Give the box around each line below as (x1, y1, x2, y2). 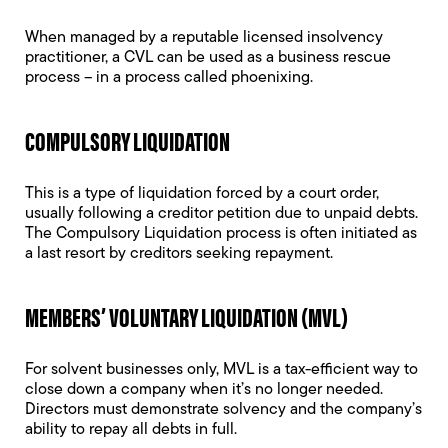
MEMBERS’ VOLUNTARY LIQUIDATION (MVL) (25, 298, 348, 335)
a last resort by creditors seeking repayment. (25, 246, 333, 262)
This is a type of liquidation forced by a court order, (25, 186, 379, 202)
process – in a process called (25, 70, 231, 86)
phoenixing (231, 70, 310, 86)
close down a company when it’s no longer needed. (25, 382, 383, 398)
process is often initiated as (222, 226, 417, 242)
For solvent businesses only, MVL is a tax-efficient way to (25, 362, 418, 378)
